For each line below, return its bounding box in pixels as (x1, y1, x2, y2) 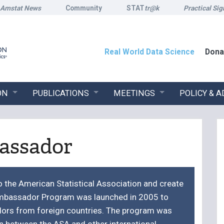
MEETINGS (113, 88, 155, 98)
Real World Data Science (104, 47, 194, 57)
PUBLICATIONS (32, 88, 89, 98)
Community (65, 4, 102, 12)
